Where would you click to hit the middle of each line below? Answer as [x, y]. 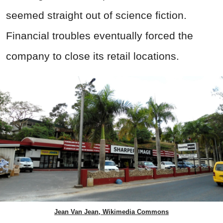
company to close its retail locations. [93, 56]
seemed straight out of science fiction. [96, 15]
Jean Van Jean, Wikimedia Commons [111, 212]
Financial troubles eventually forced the [100, 36]
